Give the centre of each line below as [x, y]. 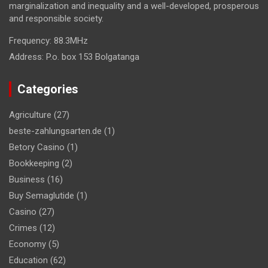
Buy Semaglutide [42, 195]
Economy [28, 244]
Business [27, 179]
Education [28, 260]
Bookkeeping [34, 163]
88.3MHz [70, 40]
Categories [48, 89]
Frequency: [30, 40]
